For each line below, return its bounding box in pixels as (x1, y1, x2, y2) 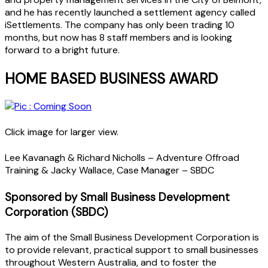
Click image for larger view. (5, 125, 118, 138)
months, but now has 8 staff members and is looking (5, 31, 232, 44)
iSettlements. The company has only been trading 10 (5, 18, 234, 31)
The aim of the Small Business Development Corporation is (5, 230, 259, 243)
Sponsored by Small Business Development (5, 189, 230, 205)
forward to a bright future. (5, 43, 120, 56)
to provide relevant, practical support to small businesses (5, 243, 258, 256)
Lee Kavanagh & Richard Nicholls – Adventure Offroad (5, 151, 239, 164)
